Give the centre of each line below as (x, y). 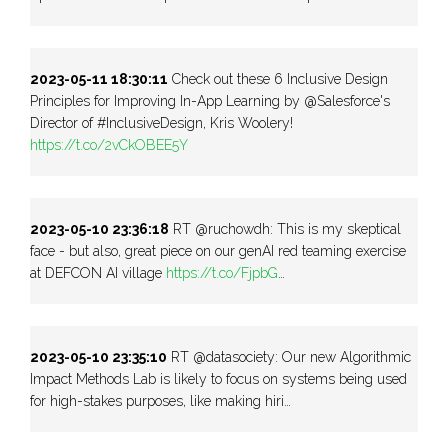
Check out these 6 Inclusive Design (278, 78)
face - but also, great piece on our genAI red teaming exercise (218, 250)
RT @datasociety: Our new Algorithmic (289, 356)
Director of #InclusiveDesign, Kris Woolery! (161, 122)
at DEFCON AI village (98, 272)
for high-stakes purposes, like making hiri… (160, 400)
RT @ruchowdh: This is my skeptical (285, 228)
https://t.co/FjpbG (222, 272)
